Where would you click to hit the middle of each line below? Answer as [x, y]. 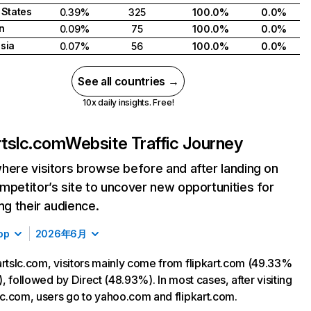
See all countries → [128, 81]
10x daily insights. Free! [128, 102]
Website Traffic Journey [154, 143]
